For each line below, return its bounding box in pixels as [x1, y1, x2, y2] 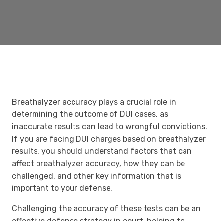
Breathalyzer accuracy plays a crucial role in [12, 97, 176, 107]
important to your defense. [12, 183, 112, 193]
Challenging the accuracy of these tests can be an [12, 203, 201, 213]
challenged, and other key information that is [12, 171, 181, 181]
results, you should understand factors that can [12, 146, 192, 156]
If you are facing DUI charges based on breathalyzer [12, 134, 206, 144]
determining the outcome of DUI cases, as [12, 109, 168, 119]
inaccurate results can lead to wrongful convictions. [12, 121, 207, 131]
